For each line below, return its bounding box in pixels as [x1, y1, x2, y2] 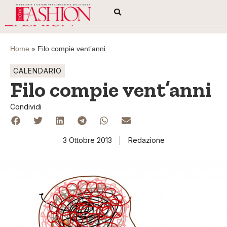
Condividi [10, 102, 42, 111]
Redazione [128, 136, 165, 145]
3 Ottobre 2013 [62, 136, 112, 145]
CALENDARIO [13, 66, 62, 75]
